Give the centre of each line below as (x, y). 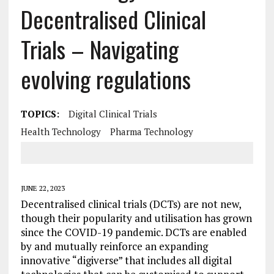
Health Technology (61, 131)
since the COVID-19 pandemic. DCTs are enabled (134, 232)
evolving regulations (106, 79)
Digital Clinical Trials (113, 114)
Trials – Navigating (99, 49)
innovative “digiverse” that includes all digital (126, 260)
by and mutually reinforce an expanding (114, 246)
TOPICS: (40, 114)
